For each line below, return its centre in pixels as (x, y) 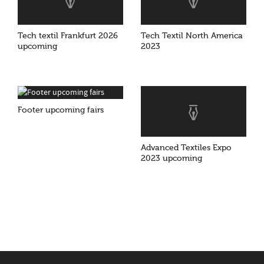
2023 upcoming (171, 159)
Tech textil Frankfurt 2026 (68, 36)
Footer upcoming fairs (61, 110)
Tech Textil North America (192, 36)
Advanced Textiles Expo (186, 148)
